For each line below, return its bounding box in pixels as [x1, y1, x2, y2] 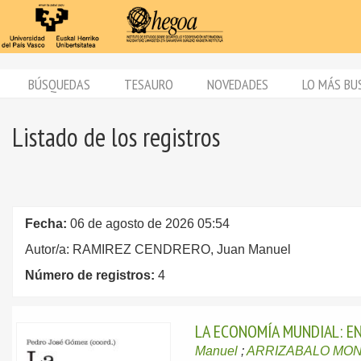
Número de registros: [25, 268, 158, 282]
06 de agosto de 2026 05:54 [70, 217, 230, 230]
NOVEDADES [207, 75, 268, 93]
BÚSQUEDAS [28, 75, 90, 93]
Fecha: [25, 217, 70, 230]
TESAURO [124, 75, 173, 93]
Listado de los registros [12, 120, 220, 154]
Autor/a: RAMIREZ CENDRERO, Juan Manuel [25, 243, 291, 256]
